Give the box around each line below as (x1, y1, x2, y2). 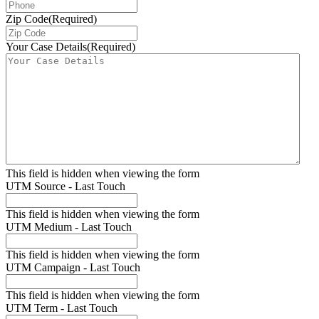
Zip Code (6, 13, 48, 26)
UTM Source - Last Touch (6, 180, 125, 193)
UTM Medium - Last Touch (6, 221, 132, 234)
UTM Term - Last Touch (6, 302, 117, 315)
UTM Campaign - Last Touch (6, 261, 140, 274)
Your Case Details (6, 41, 87, 53)
